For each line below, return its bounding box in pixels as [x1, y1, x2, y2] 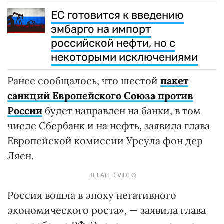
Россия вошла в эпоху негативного [7, 188, 176, 201]
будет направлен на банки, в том [42, 104, 201, 117]
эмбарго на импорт [51, 22, 151, 36]
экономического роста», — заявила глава [7, 203, 206, 216]
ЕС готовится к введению [51, 8, 184, 22]
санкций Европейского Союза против [7, 89, 193, 102]
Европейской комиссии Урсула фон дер [7, 134, 203, 147]
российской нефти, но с [51, 36, 175, 50]
